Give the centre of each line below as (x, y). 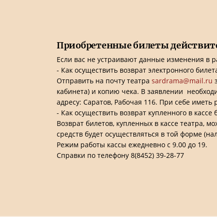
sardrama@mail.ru (182, 81)
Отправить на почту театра (104, 81)
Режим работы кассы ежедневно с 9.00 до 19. (132, 145)
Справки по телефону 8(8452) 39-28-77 (120, 155)
